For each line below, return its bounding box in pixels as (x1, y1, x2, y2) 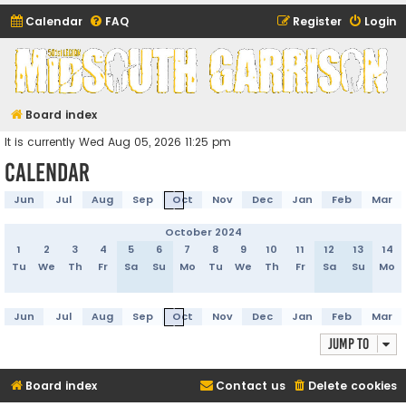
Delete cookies (308, 377, 397, 393)
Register (293, 14, 342, 29)
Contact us (216, 377, 285, 393)
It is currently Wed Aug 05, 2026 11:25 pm (5, 134, 231, 150)
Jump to (328, 334, 369, 353)
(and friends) (9, 87, 154, 115)
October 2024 (164, 224, 242, 239)
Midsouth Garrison (9, 57, 205, 85)
